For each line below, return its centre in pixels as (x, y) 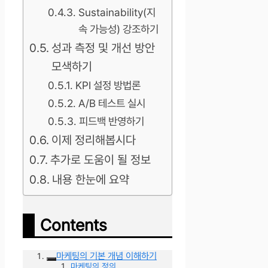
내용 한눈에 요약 (90, 180)
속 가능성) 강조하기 (118, 29)
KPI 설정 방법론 (108, 86)
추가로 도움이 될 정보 (100, 160)
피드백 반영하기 (111, 121)
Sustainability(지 (117, 13)
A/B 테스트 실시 (112, 103)
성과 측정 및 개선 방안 (103, 48)
